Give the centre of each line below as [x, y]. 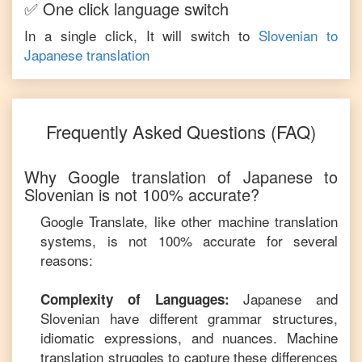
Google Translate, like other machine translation [189, 221]
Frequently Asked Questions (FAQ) [181, 131]
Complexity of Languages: [135, 299]
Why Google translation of [134, 177]
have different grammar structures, [219, 318]
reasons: [67, 260]
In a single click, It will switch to [137, 35]
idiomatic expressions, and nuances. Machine [189, 337]
